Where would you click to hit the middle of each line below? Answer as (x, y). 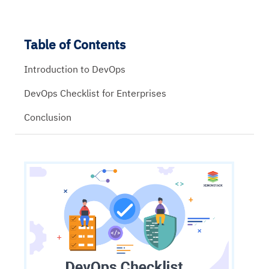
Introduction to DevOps (75, 69)
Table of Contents (75, 44)
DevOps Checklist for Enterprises (96, 93)
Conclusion (48, 117)
